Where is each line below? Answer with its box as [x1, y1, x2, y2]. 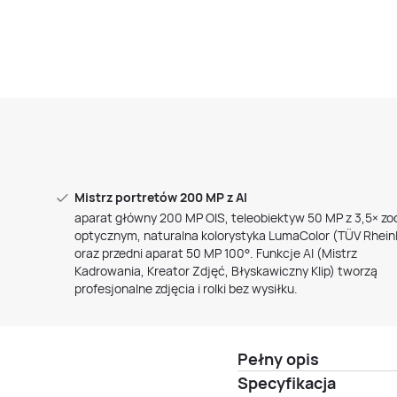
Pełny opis [237, 348, 319, 370]
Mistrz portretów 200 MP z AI [74, 189, 247, 206]
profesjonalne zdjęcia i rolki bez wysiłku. [74, 280, 298, 297]
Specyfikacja [237, 372, 336, 393]
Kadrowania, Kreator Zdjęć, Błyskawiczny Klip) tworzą [74, 262, 378, 279]
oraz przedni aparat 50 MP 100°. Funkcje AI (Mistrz [74, 245, 357, 261]
